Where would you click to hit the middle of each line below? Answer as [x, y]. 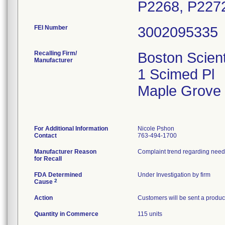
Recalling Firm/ [55, 53]
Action [43, 198]
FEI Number [51, 28]
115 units [150, 214]
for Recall [48, 159]
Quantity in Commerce [66, 214]
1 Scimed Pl [176, 74]
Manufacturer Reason [65, 152]
